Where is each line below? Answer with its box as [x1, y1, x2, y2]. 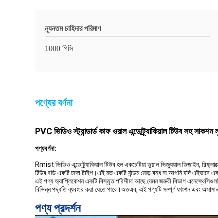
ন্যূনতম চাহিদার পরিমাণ [45, 24, 101, 33]
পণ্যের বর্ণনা [35, 97, 73, 108]
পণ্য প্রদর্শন [35, 201, 81, 215]
